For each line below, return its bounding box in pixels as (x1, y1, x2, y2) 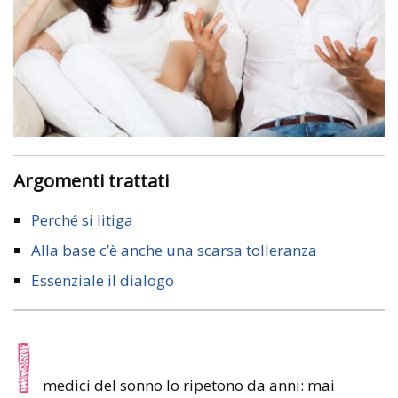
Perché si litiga (31, 210, 133, 231)
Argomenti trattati (25, 168, 169, 194)
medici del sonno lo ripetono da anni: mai (39, 375, 335, 396)
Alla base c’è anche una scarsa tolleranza (31, 240, 317, 261)
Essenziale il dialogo (31, 270, 174, 291)
